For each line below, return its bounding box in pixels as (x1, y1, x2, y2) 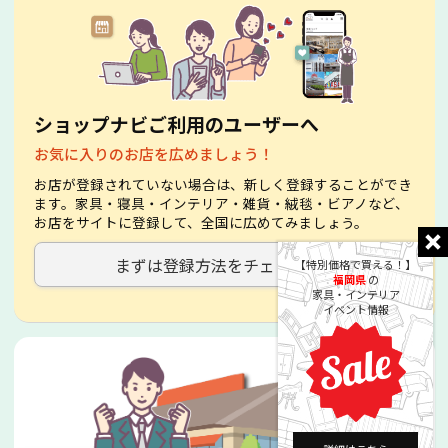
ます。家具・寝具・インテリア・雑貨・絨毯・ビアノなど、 (33, 193, 409, 214)
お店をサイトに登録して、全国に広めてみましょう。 (33, 212, 368, 233)
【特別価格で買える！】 (295, 256, 416, 272)
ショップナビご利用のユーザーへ (33, 109, 319, 137)
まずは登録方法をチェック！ (115, 252, 323, 277)
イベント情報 (322, 301, 389, 317)
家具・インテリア (311, 286, 400, 302)
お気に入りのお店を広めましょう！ (33, 143, 274, 165)
